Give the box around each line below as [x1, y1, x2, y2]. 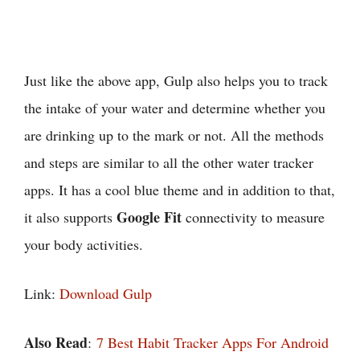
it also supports [24, 207, 117, 227]
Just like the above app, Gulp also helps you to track [24, 70, 328, 90]
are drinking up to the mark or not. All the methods [24, 125, 324, 145]
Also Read [24, 331, 88, 353]
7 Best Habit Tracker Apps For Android [96, 332, 329, 352]
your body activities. [24, 234, 143, 254]
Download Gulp [59, 283, 152, 303]
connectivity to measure [182, 207, 325, 227]
